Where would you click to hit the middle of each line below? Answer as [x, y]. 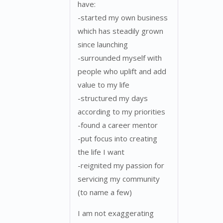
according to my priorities [121, 111]
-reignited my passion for [121, 165]
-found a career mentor [118, 125]
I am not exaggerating [116, 213]
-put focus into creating [117, 138]
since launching [103, 44]
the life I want [101, 152]
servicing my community [119, 178]
